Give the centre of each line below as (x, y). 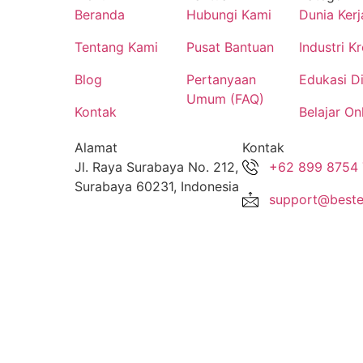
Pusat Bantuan (230, 47)
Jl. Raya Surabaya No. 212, (156, 167)
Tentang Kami (116, 47)
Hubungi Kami (229, 15)
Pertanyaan (221, 80)
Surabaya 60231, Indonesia (156, 187)
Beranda (99, 15)
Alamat (96, 148)
